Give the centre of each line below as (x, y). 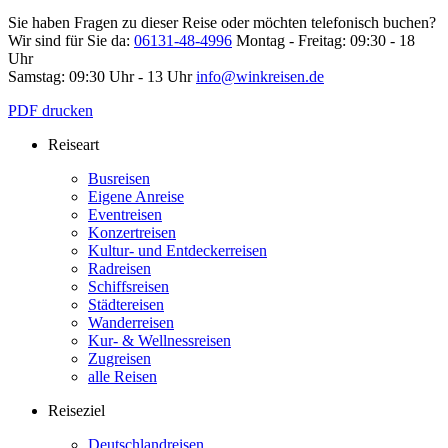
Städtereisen (126, 305)
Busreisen (119, 179)
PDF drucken (50, 111)
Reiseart (73, 145)
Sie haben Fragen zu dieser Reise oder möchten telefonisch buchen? (222, 23)
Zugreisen (119, 359)
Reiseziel (76, 411)
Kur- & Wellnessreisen (159, 341)
